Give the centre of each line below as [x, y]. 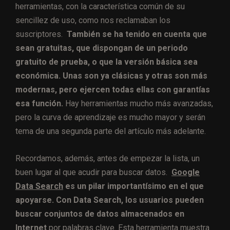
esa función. [39, 103]
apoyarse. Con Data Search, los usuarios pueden [110, 200]
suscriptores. [40, 34]
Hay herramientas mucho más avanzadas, [138, 103]
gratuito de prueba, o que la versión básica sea [107, 62]
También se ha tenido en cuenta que [136, 34]
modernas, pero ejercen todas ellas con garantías [113, 89]
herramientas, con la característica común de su [100, 6]
